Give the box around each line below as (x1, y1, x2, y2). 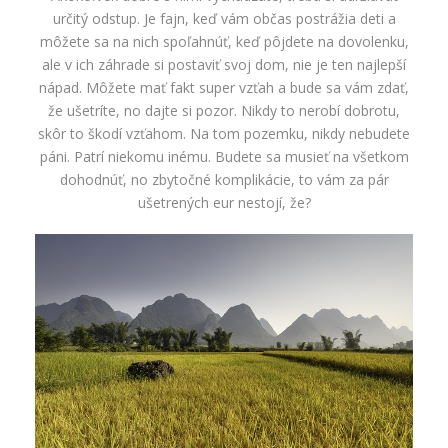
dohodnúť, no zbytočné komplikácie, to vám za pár (59, 169, 389, 189)
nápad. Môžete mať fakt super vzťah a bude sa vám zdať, (39, 77, 409, 97)
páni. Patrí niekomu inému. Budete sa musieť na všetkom (39, 146, 409, 166)
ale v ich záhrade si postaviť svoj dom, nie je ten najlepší (42, 54, 406, 74)
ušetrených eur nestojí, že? (137, 192, 311, 212)
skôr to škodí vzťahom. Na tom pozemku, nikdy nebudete (38, 123, 410, 143)
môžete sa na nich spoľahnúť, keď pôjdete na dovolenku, (39, 31, 409, 51)
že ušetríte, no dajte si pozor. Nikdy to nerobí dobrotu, (48, 100, 400, 120)
